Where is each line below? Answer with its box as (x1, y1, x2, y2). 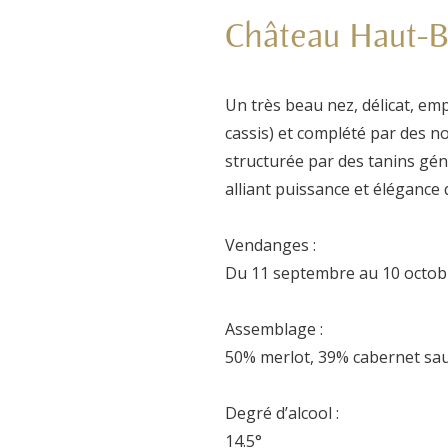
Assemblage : (224, 318, 323, 341)
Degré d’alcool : (224, 402, 339, 425)
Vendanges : (224, 234, 316, 257)
